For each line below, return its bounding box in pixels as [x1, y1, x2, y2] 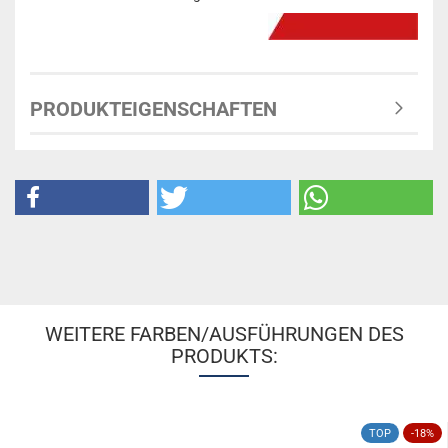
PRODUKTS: [170, 344, 278, 368]
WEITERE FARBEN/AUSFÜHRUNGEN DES [44, 322, 404, 346]
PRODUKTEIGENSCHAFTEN [30, 97, 277, 121]
